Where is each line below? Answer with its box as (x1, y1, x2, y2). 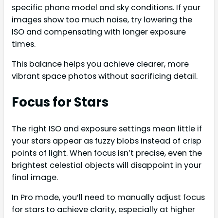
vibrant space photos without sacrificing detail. (12, 71, 198, 82)
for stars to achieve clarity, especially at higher (12, 204, 195, 216)
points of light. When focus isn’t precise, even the (12, 147, 202, 159)
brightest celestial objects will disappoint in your (12, 160, 201, 171)
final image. (12, 172, 58, 183)
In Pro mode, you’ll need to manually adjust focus (12, 192, 205, 203)
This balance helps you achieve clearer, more (12, 58, 189, 70)
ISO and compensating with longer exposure (12, 26, 186, 38)
